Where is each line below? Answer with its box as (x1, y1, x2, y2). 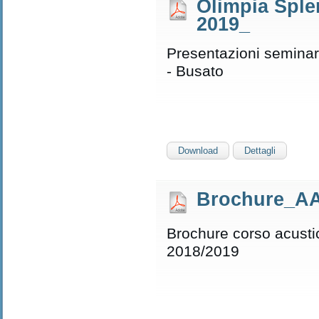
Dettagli (244, 145, 276, 156)
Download (178, 145, 218, 156)
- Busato (167, 63, 224, 79)
